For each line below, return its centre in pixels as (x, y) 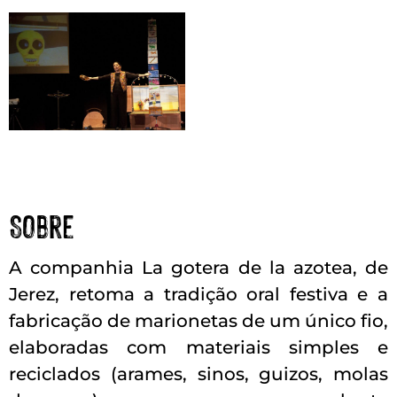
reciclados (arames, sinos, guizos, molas (198, 374)
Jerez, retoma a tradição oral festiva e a (198, 294)
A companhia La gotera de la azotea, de (198, 267)
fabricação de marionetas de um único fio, (198, 320)
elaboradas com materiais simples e (198, 347)
